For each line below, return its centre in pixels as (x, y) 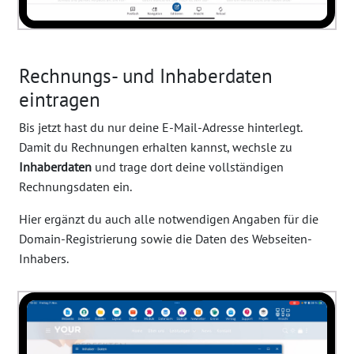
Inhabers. (44, 258)
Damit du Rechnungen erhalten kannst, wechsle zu (156, 147)
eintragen (60, 99)
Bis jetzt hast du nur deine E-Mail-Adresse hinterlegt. (160, 127)
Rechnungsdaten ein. (75, 186)
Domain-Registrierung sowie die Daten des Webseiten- (166, 238)
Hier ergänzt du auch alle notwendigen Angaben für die (169, 218)
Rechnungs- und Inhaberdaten (146, 75)
